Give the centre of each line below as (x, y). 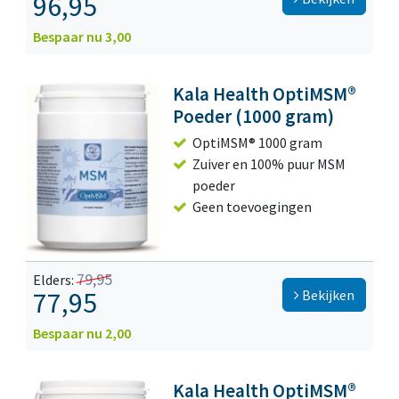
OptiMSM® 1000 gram (258, 143)
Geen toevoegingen (252, 207)
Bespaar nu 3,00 (82, 37)
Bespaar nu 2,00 (82, 334)
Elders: (55, 280)
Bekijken (327, 295)
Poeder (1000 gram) (254, 117)
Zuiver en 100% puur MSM (269, 164)
